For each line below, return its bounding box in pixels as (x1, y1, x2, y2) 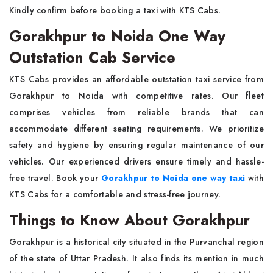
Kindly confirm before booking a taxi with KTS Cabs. (9, 4, 221, 17)
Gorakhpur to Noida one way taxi (101, 172, 246, 185)
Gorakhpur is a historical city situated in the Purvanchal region (9, 236, 264, 249)
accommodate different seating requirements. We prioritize (9, 122, 264, 135)
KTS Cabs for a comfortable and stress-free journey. (9, 188, 221, 201)
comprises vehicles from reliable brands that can (9, 106, 264, 119)
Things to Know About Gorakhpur (9, 209, 255, 232)
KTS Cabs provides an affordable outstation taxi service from (9, 73, 264, 86)
